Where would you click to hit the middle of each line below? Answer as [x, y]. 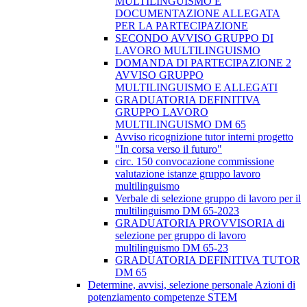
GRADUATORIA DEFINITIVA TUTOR [208, 260]
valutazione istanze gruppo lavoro [188, 174]
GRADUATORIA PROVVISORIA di [200, 223]
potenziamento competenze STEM [162, 297]
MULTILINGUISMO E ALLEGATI [196, 88]
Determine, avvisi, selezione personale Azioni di [192, 285]
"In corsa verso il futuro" [169, 149]
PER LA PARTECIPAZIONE [182, 26]
